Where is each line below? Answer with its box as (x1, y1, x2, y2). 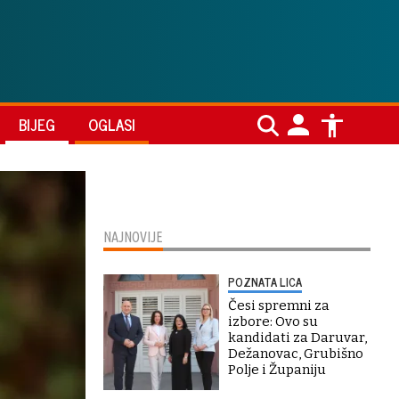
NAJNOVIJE (103, 229, 163, 245)
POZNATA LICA (228, 273, 302, 291)
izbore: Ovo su (228, 313, 318, 330)
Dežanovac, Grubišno (228, 346, 363, 362)
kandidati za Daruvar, (228, 330, 367, 346)
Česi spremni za (228, 297, 330, 313)
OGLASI (88, 112, 135, 137)
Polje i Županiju (228, 362, 326, 378)
